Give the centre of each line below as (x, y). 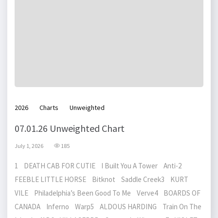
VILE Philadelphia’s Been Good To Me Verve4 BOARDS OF (108, 193)
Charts (49, 108)
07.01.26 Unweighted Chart (70, 128)
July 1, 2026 (29, 146)
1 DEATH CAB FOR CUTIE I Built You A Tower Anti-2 (100, 166)
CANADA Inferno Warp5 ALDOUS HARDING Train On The (108, 207)
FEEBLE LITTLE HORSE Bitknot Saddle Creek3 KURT (101, 179)
